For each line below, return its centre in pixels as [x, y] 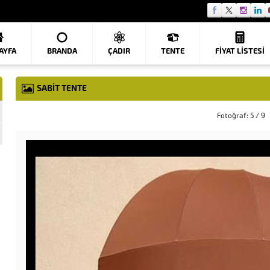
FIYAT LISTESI [240, 51]
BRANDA [62, 51]
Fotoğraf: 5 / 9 [241, 116]
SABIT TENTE [62, 88]
